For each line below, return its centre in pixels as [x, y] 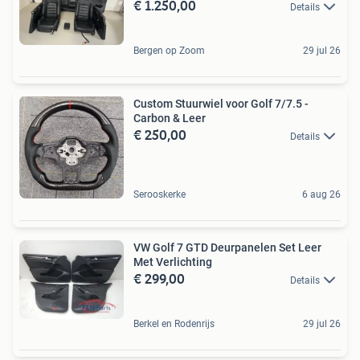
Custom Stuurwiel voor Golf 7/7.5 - [221, 104]
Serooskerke [160, 195]
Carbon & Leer [170, 119]
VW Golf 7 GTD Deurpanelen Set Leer [227, 248]
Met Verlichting [173, 262]
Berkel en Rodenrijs [174, 324]
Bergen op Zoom [169, 51]
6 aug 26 [321, 195]
